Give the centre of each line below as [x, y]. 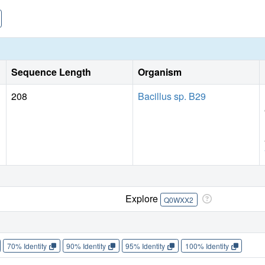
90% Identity [86, 245]
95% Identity [146, 245]
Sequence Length [51, 72]
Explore [143, 199]
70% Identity [27, 245]
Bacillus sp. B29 [172, 96]
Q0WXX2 [179, 199]
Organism [160, 72]
